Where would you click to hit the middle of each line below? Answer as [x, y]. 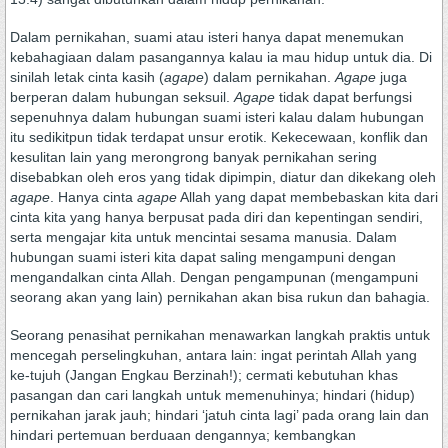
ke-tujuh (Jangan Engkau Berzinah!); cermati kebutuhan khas [204, 375]
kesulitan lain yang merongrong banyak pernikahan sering [193, 157]
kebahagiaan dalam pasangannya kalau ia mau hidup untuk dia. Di [221, 57]
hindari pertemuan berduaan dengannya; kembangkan [183, 435]
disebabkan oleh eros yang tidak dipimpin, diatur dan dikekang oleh [223, 177]
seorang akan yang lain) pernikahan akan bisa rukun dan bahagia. [220, 297]
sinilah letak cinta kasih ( [87, 77]
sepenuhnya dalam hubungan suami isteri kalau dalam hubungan [217, 117]
